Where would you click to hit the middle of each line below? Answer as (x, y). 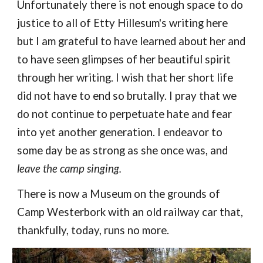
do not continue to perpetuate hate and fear (125, 114)
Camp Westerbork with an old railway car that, (130, 212)
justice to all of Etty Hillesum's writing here (123, 23)
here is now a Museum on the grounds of (122, 194)
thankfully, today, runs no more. (93, 230)
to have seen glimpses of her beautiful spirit (124, 60)
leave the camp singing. (70, 169)
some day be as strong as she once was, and (123, 151)
